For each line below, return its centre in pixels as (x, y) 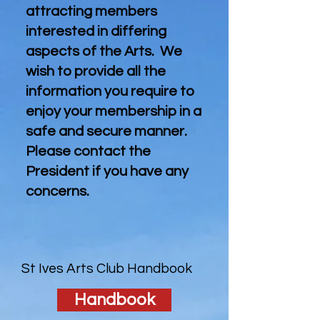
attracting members (91, 11)
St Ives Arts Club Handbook (107, 269)
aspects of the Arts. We (104, 51)
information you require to (110, 91)
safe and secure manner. (108, 131)
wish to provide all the (96, 71)
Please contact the (88, 151)
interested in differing (96, 31)
